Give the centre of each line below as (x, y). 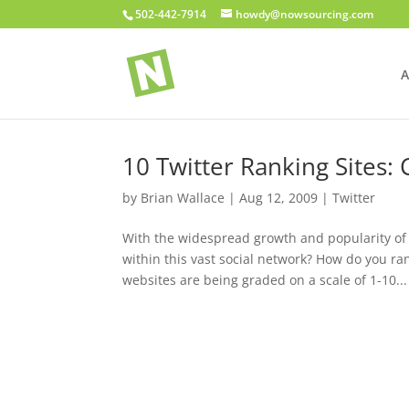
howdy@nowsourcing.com (305, 14)
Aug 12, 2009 (279, 198)
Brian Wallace (183, 198)
